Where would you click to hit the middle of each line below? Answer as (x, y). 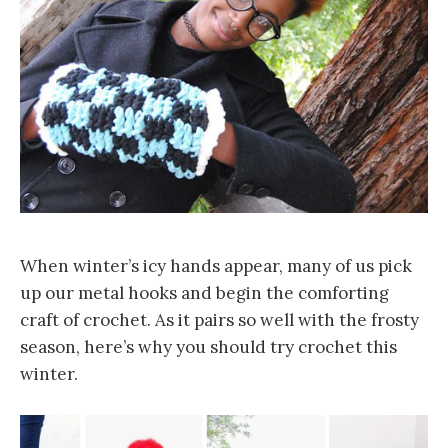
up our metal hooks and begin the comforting (204, 292)
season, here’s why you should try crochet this (208, 346)
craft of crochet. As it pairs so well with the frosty (219, 319)
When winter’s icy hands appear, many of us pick (216, 265)
